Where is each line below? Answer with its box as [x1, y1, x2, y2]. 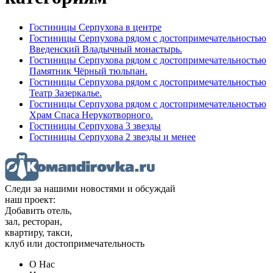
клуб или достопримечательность [5, 238, 144, 249]
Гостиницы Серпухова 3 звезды [29, 120, 161, 131]
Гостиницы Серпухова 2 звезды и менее [29, 131, 196, 142]
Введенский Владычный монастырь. [29, 43, 182, 54]
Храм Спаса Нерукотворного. [29, 109, 153, 120]
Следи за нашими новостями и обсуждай [5, 183, 175, 194]
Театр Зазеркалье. [29, 87, 102, 98]
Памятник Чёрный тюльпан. [29, 65, 147, 76]
